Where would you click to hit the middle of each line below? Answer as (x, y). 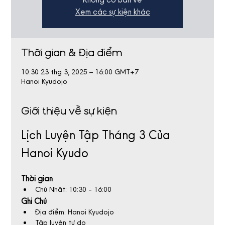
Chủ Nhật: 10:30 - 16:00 (74, 189)
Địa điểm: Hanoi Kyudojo (75, 212)
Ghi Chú (34, 201)
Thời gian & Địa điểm (72, 52)
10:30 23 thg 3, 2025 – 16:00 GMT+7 (80, 72)
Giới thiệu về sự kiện (69, 110)
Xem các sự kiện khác (113, 11)
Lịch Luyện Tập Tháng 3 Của (97, 134)
